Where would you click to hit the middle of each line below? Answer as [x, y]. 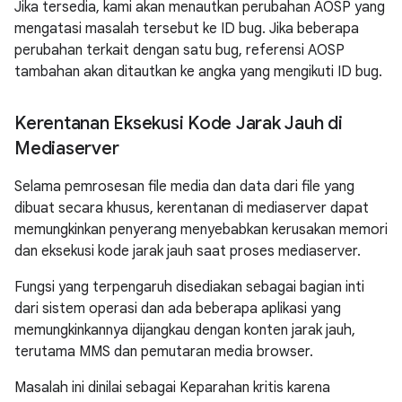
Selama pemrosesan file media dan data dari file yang [184, 187]
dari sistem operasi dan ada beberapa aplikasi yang [178, 309]
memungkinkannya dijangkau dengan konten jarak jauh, [185, 330]
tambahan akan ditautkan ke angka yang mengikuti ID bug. [198, 72]
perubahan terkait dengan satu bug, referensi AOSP [179, 50]
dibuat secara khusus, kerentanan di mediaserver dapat [192, 208]
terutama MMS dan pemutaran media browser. [164, 352]
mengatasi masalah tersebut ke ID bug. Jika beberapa [187, 29]
